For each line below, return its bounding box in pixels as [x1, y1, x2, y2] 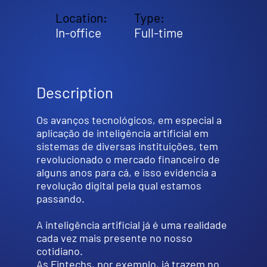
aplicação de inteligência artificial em [36, 126, 209, 139]
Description [36, 82, 113, 101]
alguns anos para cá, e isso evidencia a [36, 165, 216, 179]
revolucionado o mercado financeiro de [36, 152, 220, 166]
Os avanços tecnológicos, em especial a [36, 113, 222, 126]
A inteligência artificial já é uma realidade [36, 218, 227, 231]
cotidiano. [36, 244, 83, 257]
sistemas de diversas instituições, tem [36, 139, 218, 153]
